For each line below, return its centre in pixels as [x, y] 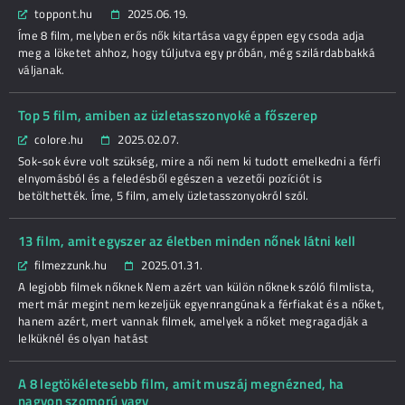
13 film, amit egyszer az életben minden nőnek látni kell [187, 241]
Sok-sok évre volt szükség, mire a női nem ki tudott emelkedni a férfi [199, 161]
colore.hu [59, 139]
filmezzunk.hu [71, 265]
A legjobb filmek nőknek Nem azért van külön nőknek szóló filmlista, [197, 287]
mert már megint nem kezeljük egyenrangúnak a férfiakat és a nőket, [202, 304]
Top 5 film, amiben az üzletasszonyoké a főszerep [168, 115]
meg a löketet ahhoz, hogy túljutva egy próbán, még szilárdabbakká [197, 52]
